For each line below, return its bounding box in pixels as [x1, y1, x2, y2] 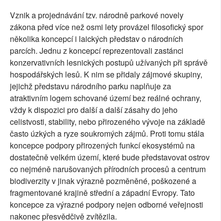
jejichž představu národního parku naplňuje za [10, 80, 171, 92]
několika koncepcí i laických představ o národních [10, 33, 183, 44]
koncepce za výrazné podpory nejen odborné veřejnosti [10, 198, 203, 210]
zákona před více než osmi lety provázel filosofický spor [10, 21, 203, 33]
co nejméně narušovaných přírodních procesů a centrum [10, 163, 206, 175]
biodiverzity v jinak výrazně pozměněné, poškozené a [10, 175, 196, 186]
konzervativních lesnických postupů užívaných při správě [10, 56, 208, 68]
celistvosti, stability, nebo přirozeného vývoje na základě [10, 115, 205, 127]
